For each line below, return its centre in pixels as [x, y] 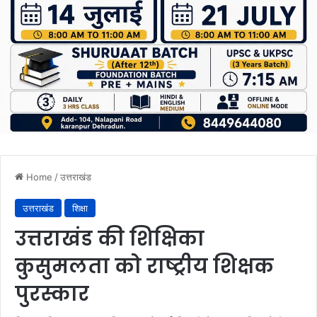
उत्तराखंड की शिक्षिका [110, 238]
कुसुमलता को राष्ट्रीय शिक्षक [144, 266]
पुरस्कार [52, 294]
